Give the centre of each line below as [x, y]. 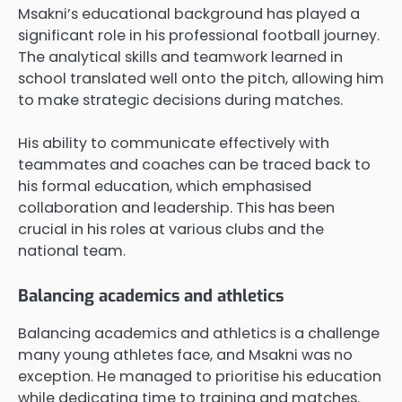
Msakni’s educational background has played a [189, 13]
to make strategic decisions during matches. [180, 100]
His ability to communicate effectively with [174, 144]
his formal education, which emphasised [165, 187]
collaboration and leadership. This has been [176, 208]
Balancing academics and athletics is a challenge [199, 334]
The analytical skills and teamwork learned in [180, 57]
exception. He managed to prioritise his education [200, 377]
